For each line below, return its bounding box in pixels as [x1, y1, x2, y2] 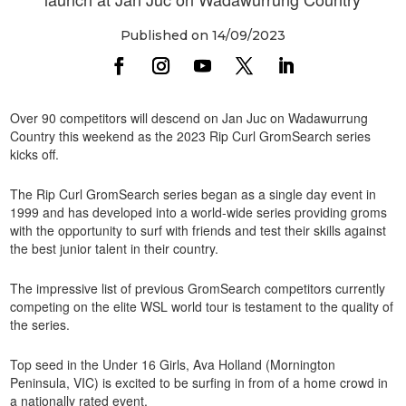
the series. [10, 314, 71, 333]
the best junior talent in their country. [10, 238, 219, 257]
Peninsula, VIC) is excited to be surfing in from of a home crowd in [10, 372, 389, 391]
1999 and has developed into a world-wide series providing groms [10, 202, 388, 221]
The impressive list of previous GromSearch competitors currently [10, 278, 386, 297]
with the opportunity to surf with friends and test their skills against [10, 220, 387, 239]
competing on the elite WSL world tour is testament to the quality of [10, 296, 394, 315]
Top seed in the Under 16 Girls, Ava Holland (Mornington [10, 354, 336, 373]
